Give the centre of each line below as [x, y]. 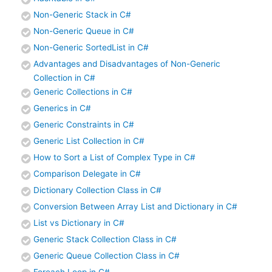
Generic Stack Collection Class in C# [105, 239]
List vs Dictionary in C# [79, 223]
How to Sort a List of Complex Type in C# [114, 157]
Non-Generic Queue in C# [84, 31]
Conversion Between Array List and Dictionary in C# [135, 206]
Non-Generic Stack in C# [82, 14]
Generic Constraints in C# [84, 124]
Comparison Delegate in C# [87, 173]
